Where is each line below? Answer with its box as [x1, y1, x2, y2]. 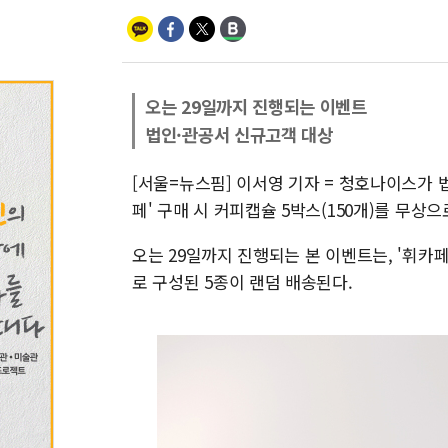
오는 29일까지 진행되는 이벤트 [145, 94, 367, 119]
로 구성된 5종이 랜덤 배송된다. [132, 269, 353, 294]
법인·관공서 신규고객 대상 [145, 122, 333, 147]
